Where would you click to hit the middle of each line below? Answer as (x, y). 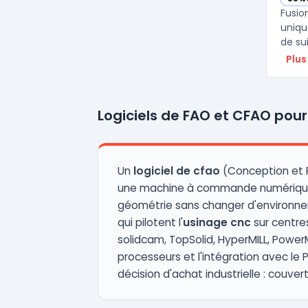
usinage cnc (217, 222)
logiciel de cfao (177, 171)
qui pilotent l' (150, 222)
